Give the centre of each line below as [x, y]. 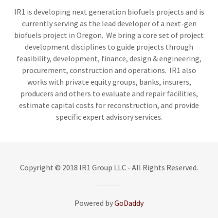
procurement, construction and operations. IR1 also [109, 70]
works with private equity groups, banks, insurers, [109, 82]
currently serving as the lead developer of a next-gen [109, 23]
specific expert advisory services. [109, 117]
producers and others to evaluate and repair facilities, [109, 93]
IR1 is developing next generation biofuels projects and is [109, 12]
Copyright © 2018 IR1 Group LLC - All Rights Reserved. [109, 167]
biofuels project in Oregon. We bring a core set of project [109, 35]
